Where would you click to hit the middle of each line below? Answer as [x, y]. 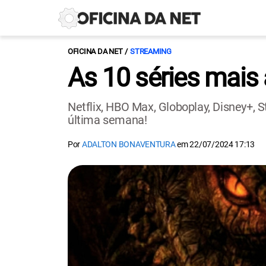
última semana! [107, 120]
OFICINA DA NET [95, 51]
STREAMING [151, 51]
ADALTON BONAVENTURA [129, 144]
